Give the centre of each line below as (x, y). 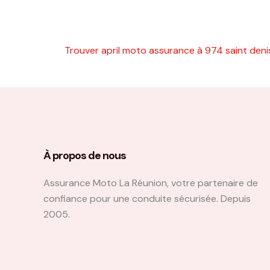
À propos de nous (85, 156)
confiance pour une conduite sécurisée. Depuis (147, 199)
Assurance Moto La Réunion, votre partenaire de (151, 183)
